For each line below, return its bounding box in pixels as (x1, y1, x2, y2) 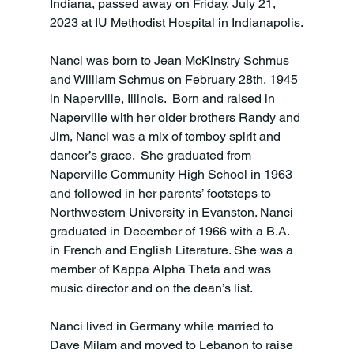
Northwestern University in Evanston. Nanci (49, 204, 296, 220)
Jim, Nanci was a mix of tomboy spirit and (49, 128, 284, 144)
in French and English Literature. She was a (49, 242, 296, 258)
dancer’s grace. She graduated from (49, 147, 254, 163)
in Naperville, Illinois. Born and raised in (49, 90, 278, 106)
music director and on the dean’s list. (49, 280, 253, 296)
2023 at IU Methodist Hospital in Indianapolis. (49, 14, 303, 30)
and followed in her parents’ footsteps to (49, 185, 274, 201)
